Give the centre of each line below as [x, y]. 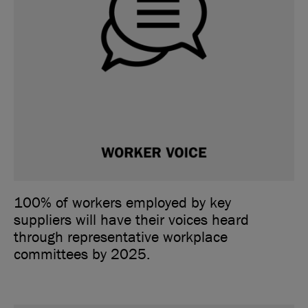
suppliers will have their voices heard [131, 220]
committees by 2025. [82, 255]
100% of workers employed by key [122, 203]
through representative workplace [121, 238]
